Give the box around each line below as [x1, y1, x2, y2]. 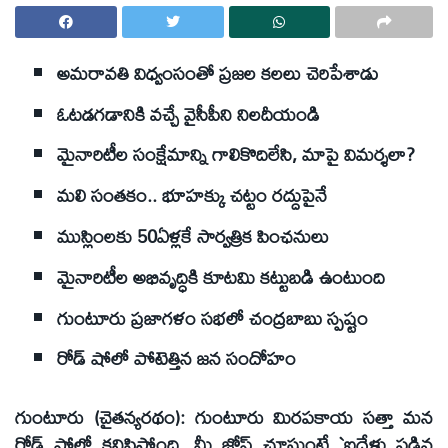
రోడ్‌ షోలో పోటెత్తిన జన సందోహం [57, 340, 296, 377]
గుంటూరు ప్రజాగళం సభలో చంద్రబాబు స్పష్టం [57, 299, 368, 336]
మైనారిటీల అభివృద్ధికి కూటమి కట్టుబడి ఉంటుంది [57, 258, 385, 295]
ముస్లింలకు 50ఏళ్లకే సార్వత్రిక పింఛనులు [57, 217, 329, 254]
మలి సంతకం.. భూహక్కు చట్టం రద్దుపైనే [57, 177, 327, 214]
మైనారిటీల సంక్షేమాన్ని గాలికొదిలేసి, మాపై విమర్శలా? [57, 136, 415, 173]
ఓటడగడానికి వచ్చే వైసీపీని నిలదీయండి [57, 95, 320, 132]
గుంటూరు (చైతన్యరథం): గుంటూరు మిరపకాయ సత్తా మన [15, 398, 433, 435]
